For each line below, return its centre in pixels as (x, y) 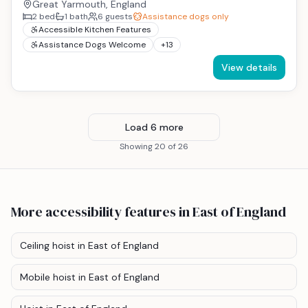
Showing (137, 147)
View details (249, 68)
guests (118, 17)
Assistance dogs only (186, 17)
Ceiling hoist (47, 246)
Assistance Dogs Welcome (92, 45)
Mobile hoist (48, 277)
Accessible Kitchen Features (95, 30)
